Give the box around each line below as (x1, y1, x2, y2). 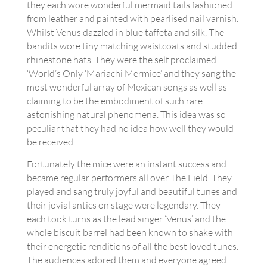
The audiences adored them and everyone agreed (26, 254, 226, 266)
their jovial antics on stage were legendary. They (26, 199, 221, 211)
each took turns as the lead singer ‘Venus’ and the (26, 213, 226, 225)
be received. (26, 136, 75, 148)
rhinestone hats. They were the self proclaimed (26, 54, 216, 66)
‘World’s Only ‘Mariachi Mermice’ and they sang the (26, 67, 236, 79)
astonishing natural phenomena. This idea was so (26, 108, 226, 120)
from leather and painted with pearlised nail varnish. (26, 13, 238, 24)
